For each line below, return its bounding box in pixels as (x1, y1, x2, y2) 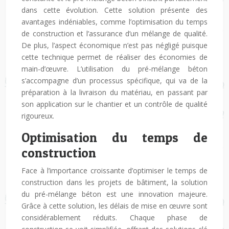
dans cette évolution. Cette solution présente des (21, 5, 208, 15)
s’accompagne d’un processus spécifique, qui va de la (21, 76, 208, 85)
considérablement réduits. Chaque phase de (21, 213, 208, 222)
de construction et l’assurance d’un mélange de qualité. (21, 29, 208, 38)
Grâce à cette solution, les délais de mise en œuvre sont (21, 201, 208, 211)
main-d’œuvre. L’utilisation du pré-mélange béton (21, 64, 208, 74)
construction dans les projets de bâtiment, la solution (21, 177, 208, 187)
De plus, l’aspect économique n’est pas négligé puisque (21, 40, 208, 50)
